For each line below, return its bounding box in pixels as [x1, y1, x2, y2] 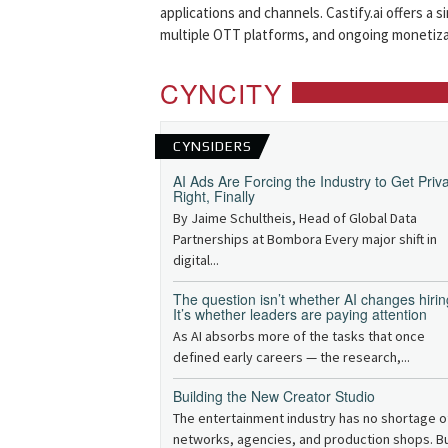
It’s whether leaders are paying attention [173, 304, 427, 325]
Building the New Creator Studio [173, 386, 375, 407]
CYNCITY [160, 74, 282, 112]
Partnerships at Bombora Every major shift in [173, 230, 437, 249]
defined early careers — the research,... [173, 348, 410, 367]
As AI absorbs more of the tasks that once [173, 327, 425, 346]
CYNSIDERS [173, 138, 252, 155]
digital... [173, 251, 219, 270]
